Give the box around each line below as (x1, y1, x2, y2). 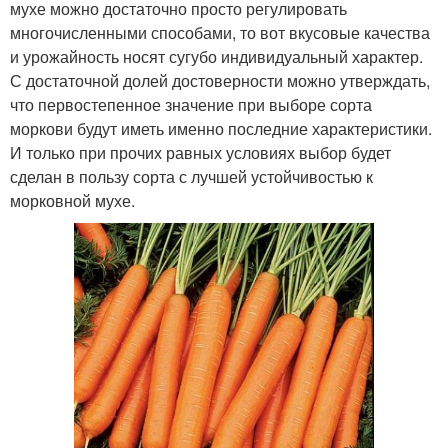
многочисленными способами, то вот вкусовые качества (10, 21, 430, 45)
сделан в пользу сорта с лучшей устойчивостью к (10, 165, 373, 189)
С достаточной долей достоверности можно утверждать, (10, 69, 430, 93)
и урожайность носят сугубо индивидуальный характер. (10, 45, 423, 69)
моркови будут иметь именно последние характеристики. (10, 117, 432, 141)
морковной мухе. (10, 189, 135, 213)
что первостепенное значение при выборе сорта (10, 93, 372, 117)
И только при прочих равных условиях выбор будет (10, 141, 391, 165)
